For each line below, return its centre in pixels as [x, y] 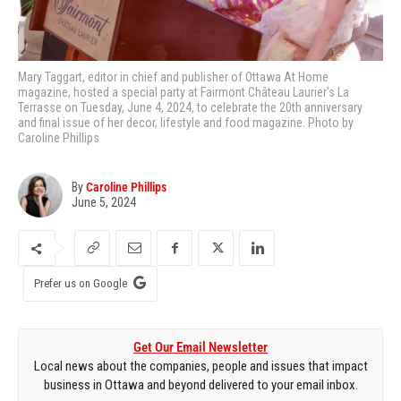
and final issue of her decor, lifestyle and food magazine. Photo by [186, 123]
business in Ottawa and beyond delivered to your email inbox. [200, 385]
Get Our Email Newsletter [200, 348]
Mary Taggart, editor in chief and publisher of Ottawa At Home [173, 77]
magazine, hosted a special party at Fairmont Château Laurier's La [183, 93]
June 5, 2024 [104, 203]
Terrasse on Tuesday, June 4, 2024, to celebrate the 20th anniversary [190, 108]
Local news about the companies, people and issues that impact [200, 367]
